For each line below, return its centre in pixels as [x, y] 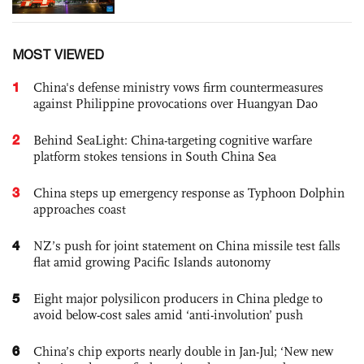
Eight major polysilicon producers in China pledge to [178, 299]
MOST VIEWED [58, 55]
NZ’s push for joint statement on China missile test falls [187, 246]
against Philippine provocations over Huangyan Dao [175, 104]
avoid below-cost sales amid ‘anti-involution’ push [168, 315]
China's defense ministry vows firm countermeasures [178, 88]
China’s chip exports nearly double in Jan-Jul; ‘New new [183, 352]
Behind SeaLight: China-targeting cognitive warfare [173, 141]
